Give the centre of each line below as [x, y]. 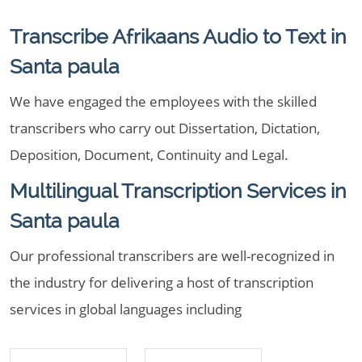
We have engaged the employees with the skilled [163, 101]
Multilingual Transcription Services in [178, 191]
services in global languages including [126, 309]
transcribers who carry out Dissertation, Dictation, [165, 128]
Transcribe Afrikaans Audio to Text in [178, 36]
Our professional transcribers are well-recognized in [172, 256]
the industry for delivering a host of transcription [162, 282]
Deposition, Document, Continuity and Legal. [149, 155]
